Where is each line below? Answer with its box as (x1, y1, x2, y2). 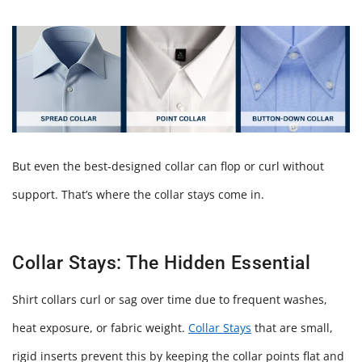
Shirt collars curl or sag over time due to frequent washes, (12, 291, 327, 307)
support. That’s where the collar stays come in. (12, 186, 264, 202)
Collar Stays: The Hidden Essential (12, 251, 310, 274)
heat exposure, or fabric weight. (12, 319, 188, 335)
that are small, (251, 319, 333, 335)
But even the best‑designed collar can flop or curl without (12, 158, 324, 174)
